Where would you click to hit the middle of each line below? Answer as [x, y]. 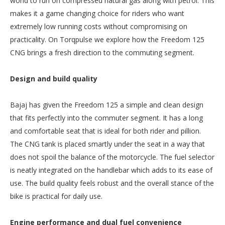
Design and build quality [54, 78]
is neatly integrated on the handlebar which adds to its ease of [111, 170]
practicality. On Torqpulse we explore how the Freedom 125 [107, 39]
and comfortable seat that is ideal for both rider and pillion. [105, 131]
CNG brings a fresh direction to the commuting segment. [102, 52]
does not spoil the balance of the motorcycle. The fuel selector [112, 157]
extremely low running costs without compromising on [99, 26]
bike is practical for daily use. [56, 196]
